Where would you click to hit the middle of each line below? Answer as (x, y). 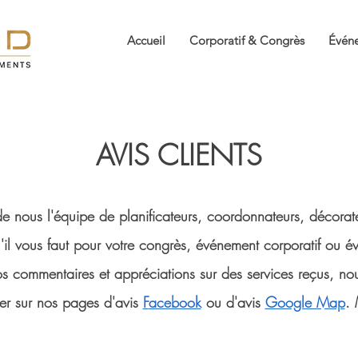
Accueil (146, 40)
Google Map (305, 302)
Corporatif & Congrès (247, 40)
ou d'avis (233, 302)
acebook (175, 302)
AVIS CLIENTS (179, 155)
